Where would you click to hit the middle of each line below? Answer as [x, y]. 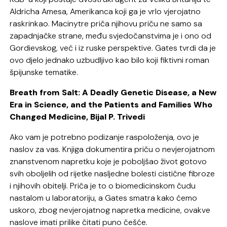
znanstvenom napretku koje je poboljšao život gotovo [108, 162]
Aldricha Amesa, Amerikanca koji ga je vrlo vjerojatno [105, 12]
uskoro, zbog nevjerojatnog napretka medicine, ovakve [110, 210]
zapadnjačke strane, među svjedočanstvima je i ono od [111, 36]
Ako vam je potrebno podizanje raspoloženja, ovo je [105, 137]
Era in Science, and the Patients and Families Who [111, 105]
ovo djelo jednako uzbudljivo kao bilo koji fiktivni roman [110, 60]
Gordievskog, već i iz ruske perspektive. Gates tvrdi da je [113, 48]
